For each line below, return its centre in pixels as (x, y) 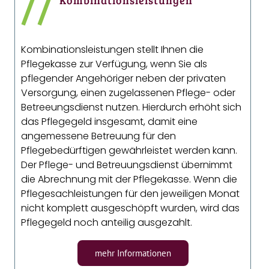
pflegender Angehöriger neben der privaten (124, 79)
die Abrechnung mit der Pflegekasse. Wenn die (129, 180)
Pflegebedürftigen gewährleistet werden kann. (129, 151)
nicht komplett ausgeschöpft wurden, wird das (131, 208)
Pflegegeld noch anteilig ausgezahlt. (107, 223)
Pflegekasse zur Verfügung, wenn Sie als (114, 64)
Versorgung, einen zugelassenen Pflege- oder (128, 93)
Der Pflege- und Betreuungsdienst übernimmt (127, 165)
